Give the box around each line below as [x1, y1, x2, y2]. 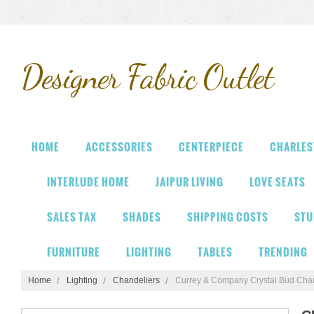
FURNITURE [47, 244, 100, 260]
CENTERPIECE [179, 139, 244, 155]
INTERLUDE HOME [47, 174, 130, 190]
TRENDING [259, 244, 308, 260]
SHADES [123, 209, 161, 225]
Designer [21, 57, 119, 97]
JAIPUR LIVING [156, 174, 224, 190]
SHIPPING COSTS [187, 209, 268, 225]
